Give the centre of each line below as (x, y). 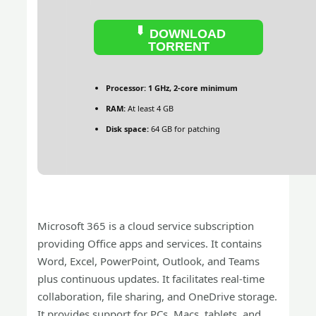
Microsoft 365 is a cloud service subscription (146, 226)
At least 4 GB (150, 108)
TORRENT (178, 47)
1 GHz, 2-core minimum (192, 88)
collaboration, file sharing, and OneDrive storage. (158, 296)
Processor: (126, 88)
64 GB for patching (185, 129)
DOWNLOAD (186, 34)
